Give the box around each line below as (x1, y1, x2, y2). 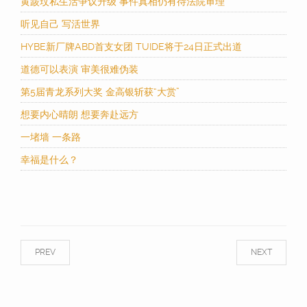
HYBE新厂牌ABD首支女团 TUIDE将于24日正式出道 (21, 41, 242, 53)
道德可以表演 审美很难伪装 (21, 64, 138, 75)
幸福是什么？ (21, 154, 78, 166)
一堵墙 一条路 (21, 132, 81, 143)
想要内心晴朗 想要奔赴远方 (21, 109, 138, 121)
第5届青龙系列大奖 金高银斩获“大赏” (21, 86, 180, 98)
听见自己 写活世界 (21, 19, 100, 30)
